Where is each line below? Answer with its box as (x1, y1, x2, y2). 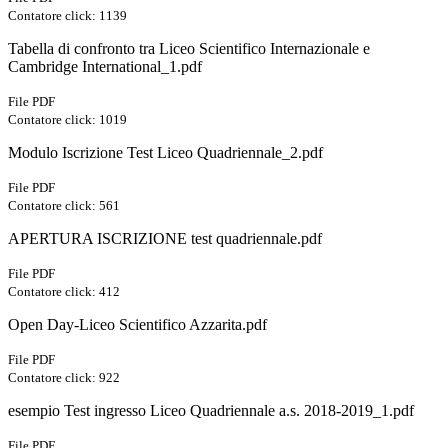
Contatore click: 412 (8, 284, 120, 300)
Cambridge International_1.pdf (8, 58, 202, 76)
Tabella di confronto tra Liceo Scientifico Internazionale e (8, 40, 370, 58)
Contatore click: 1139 (8, 8, 127, 24)
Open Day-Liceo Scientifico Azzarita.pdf (8, 316, 267, 334)
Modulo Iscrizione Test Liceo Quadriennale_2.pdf (8, 144, 323, 162)
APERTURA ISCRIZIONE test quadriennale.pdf (8, 230, 322, 248)
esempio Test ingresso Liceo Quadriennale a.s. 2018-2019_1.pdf (8, 402, 414, 420)
